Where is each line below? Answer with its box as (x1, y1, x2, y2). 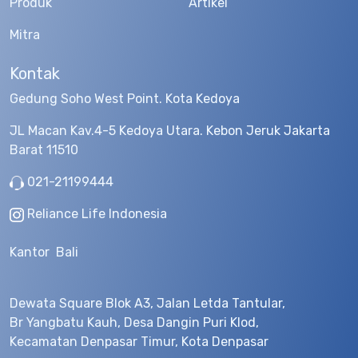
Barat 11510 (10, 142, 78, 157)
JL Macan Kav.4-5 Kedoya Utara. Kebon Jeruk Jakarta (10, 123, 330, 138)
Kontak (10, 64, 60, 83)
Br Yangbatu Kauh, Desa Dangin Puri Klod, (10, 315, 259, 330)
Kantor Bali (10, 245, 78, 260)
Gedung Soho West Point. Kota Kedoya (10, 91, 240, 106)
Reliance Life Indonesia (24, 206, 168, 221)
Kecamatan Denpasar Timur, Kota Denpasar (10, 334, 268, 349)
